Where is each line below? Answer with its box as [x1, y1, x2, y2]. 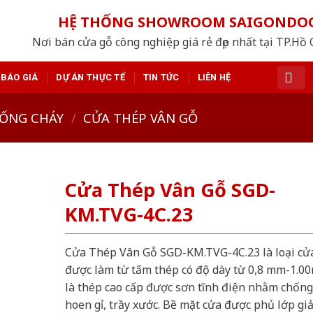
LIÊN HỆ [197, 71, 231, 82]
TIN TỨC [143, 71, 180, 82]
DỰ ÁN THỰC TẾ [56, 71, 125, 82]
